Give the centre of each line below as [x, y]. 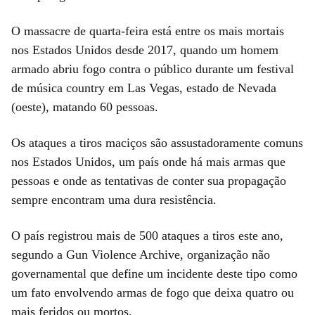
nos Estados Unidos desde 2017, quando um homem [145, 50]
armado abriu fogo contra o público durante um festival [153, 69]
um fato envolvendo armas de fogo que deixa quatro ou [153, 292]
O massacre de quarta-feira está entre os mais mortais [148, 31]
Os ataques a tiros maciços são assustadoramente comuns [157, 142]
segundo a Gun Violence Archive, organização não [141, 254]
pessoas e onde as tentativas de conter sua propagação [149, 180]
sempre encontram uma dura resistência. [114, 199]
